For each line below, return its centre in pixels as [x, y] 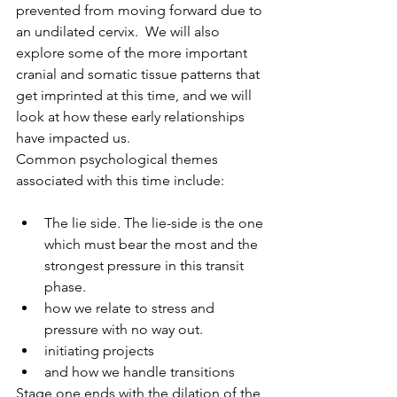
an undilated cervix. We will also [120, 31]
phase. [65, 286]
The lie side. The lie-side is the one [156, 222]
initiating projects [101, 350]
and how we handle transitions [140, 371]
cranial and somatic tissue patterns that [140, 74]
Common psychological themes [119, 159]
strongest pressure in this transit [146, 265]
